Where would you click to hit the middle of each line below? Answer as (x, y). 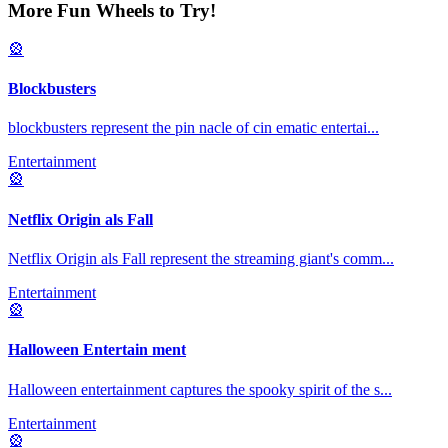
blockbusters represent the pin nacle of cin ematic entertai (187, 128)
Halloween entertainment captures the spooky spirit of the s (194, 389)
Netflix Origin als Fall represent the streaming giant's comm (195, 258)
